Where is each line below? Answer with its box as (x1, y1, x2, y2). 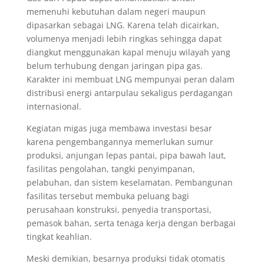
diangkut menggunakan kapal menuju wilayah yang (26, 46, 230, 58)
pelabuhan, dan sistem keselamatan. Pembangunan (26, 176, 233, 188)
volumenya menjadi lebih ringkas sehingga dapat (26, 32, 222, 44)
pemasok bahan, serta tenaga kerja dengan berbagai (26, 217, 236, 229)
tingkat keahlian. (26, 230, 92, 242)
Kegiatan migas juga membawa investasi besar (26, 122, 212, 134)
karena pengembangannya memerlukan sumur (26, 136, 213, 147)
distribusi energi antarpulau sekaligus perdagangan (26, 87, 233, 98)
